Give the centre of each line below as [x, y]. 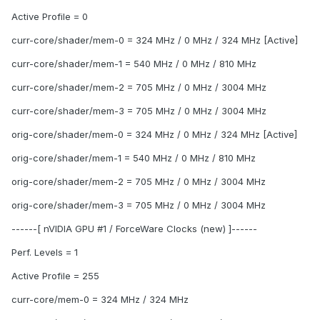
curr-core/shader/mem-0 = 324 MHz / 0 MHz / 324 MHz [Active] [155, 40]
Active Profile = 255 [55, 276]
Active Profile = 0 [50, 17]
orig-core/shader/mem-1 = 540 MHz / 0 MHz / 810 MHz [134, 158]
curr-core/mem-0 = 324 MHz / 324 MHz [100, 300]
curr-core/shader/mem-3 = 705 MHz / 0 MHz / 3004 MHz [139, 111]
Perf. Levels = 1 [45, 252]
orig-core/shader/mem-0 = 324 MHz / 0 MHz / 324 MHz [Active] [154, 135]
